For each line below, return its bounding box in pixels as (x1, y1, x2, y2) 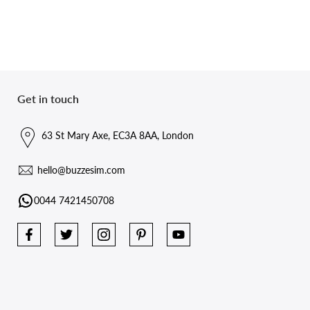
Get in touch (17, 91, 79, 105)
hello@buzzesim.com (37, 163, 125, 176)
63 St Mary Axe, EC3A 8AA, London (42, 129, 194, 141)
